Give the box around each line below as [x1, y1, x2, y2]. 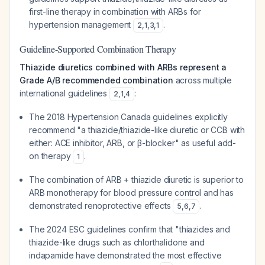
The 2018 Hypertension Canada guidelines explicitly [29, 112, 228, 122]
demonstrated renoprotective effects [29, 201, 173, 211]
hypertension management [29, 20, 134, 30]
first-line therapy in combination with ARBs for [29, 7, 201, 17]
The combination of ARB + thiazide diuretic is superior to [29, 174, 244, 185]
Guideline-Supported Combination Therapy [20, 43, 176, 55]
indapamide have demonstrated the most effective [29, 250, 222, 260]
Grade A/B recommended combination [20, 75, 173, 85]
